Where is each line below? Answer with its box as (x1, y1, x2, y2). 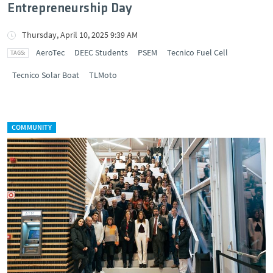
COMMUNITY (12, 122, 52, 132)
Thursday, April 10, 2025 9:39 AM (22, 29, 138, 40)
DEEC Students (74, 47, 128, 58)
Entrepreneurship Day (7, 2, 132, 16)
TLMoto (89, 69, 117, 80)
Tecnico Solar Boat (12, 69, 79, 80)
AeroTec (36, 47, 65, 58)
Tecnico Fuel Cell (167, 47, 228, 58)
